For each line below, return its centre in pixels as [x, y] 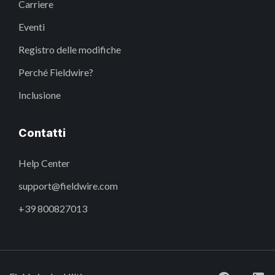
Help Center [44, 163]
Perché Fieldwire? [56, 72]
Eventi [32, 26]
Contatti [42, 133]
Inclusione [40, 95]
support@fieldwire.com [68, 185]
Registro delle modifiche [70, 49]
